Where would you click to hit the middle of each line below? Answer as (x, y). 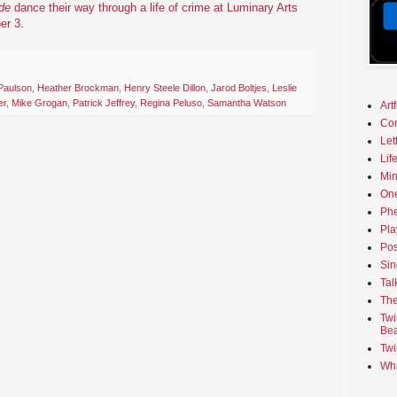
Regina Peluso (171, 103)
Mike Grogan (39, 103)
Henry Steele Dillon (165, 88)
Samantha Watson (247, 103)
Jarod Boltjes (239, 88)
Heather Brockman (78, 88)
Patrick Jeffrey (104, 103)
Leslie (284, 88)
